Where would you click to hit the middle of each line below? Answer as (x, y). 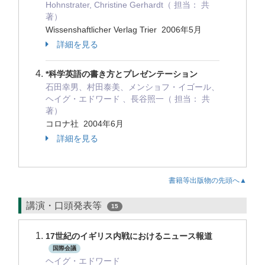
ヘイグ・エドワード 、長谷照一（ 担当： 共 (128, 99)
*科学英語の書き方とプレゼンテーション (122, 74)
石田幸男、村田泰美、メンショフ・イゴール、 (132, 87)
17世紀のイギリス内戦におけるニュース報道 (129, 236)
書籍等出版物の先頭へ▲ (208, 180)
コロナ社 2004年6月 (86, 124)
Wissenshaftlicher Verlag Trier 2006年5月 (125, 30)
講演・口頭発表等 (65, 206)
